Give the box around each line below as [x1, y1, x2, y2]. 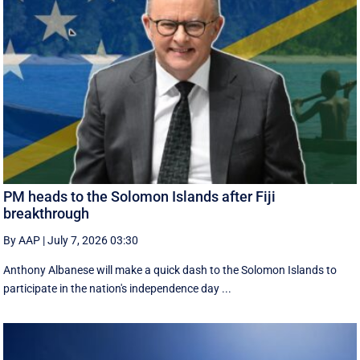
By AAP [3, 233, 41, 247]
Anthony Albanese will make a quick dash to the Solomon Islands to [3, 263, 337, 276]
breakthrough [3, 204, 90, 222]
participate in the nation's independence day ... [3, 281, 232, 295]
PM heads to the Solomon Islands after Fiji [3, 187, 276, 205]
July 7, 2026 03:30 [47, 233, 139, 247]
